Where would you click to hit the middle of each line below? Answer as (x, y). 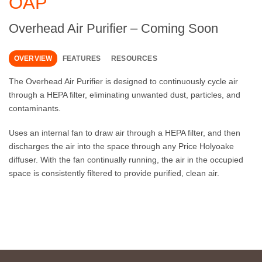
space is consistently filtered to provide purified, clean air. (114, 173)
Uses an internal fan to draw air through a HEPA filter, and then (125, 133)
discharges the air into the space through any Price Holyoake (121, 146)
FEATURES (82, 58)
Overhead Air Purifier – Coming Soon (113, 28)
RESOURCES (134, 58)
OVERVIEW (33, 58)
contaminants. (35, 108)
